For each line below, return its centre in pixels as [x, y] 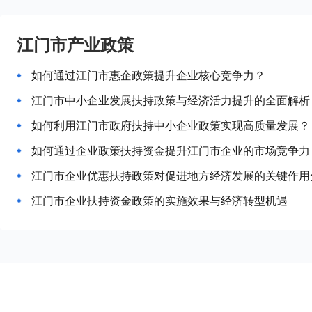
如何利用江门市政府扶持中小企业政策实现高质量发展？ [171, 125]
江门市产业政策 [75, 44]
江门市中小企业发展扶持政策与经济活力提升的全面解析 [171, 100]
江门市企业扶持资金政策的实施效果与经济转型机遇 [159, 201]
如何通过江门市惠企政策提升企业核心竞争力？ [148, 75]
